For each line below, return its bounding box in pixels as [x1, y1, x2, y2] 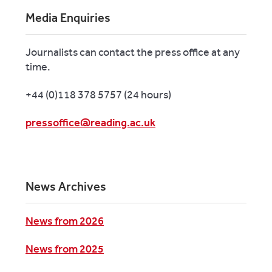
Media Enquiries [25, 10, 110, 25]
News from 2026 [25, 214, 104, 228]
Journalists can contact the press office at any [25, 45, 240, 59]
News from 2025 [25, 242, 104, 256]
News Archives [25, 178, 106, 194]
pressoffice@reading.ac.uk [25, 115, 155, 129]
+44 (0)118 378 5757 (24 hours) [25, 87, 171, 101]
